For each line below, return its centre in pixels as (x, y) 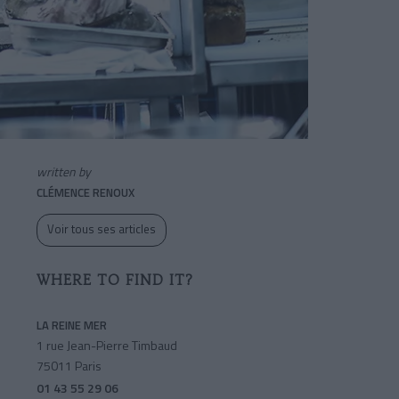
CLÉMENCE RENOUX (85, 193)
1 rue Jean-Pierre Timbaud (107, 346)
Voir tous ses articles (102, 229)
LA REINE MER (72, 326)
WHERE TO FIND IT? (115, 281)
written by (64, 172)
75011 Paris (69, 366)
